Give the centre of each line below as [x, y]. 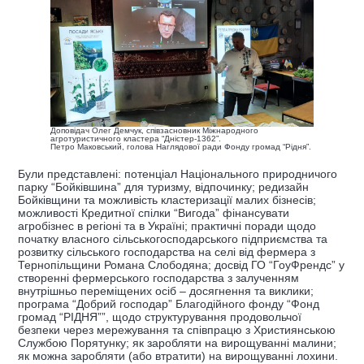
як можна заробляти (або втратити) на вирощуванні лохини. [178, 355]
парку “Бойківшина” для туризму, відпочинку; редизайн [163, 186]
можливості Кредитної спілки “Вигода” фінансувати [154, 212]
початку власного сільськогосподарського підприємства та [173, 238]
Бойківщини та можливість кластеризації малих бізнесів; [167, 199]
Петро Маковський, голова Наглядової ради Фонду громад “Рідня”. [181, 146]
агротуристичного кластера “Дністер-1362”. [136, 138]
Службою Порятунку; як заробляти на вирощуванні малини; [177, 342]
